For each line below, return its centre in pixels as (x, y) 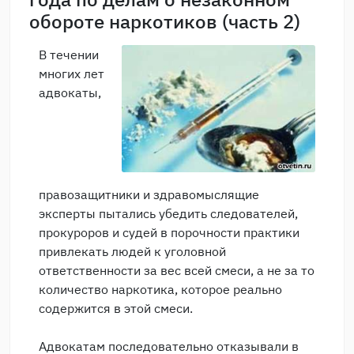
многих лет (72, 73)
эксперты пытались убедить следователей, (168, 214)
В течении (69, 55)
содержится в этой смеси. (116, 309)
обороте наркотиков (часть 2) (165, 21)
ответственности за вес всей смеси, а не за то (177, 271)
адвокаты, (70, 92)
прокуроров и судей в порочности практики (169, 233)
